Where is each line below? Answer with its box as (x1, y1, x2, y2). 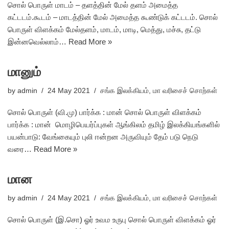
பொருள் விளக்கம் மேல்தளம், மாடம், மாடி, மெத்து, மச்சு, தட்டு (8, 25, 201, 34)
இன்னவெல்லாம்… (8, 37, 68, 46)
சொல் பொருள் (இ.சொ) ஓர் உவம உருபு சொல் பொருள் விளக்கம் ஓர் (8, 215, 216, 224)
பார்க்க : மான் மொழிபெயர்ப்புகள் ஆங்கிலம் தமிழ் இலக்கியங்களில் (8, 120, 220, 129)
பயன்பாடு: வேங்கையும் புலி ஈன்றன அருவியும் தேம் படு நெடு (8, 132, 198, 141)
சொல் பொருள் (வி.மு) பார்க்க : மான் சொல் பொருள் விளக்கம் (8, 108, 201, 117)
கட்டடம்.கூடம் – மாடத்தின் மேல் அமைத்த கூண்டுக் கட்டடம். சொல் (8, 13, 218, 21)
